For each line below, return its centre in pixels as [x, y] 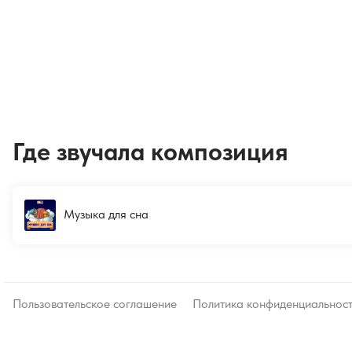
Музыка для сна [106, 214]
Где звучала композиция [150, 151]
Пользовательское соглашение [95, 304]
